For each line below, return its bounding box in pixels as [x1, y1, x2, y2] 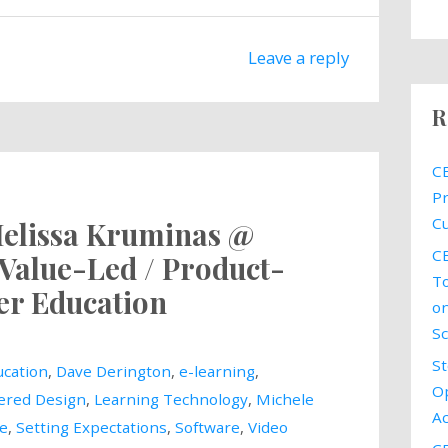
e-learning [178, 360, 255, 381]
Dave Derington [55, 360, 171, 381]
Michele [255, 388, 314, 409]
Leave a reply [248, 46, 350, 69]
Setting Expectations [15, 416, 167, 437]
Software [174, 416, 240, 437]
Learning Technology [93, 388, 248, 409]
